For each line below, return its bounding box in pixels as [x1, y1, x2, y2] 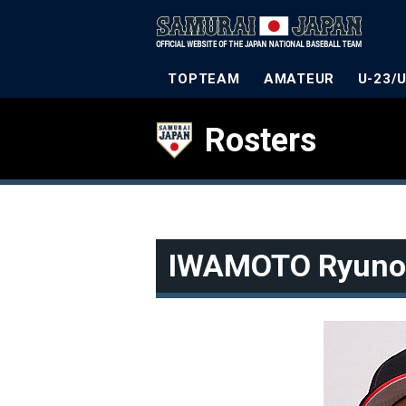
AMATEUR [263, 71, 335, 87]
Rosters [205, 121, 316, 159]
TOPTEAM [168, 71, 240, 87]
